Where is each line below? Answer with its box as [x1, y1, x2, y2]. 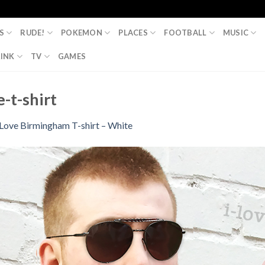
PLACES [118, 28, 148, 37]
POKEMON [61, 28, 102, 37]
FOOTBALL [164, 28, 207, 37]
